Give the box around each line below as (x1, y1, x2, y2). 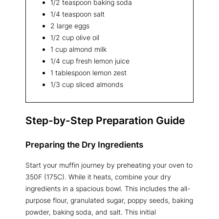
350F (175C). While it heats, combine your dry (25, 173, 171, 181)
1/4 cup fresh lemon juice (50, 56, 130, 65)
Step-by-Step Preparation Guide (25, 113, 185, 127)
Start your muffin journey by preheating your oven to (25, 161, 193, 170)
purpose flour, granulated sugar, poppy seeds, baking (25, 196, 193, 205)
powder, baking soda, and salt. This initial (25, 208, 156, 217)
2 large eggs (50, 21, 89, 30)
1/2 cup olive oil (50, 33, 99, 42)
